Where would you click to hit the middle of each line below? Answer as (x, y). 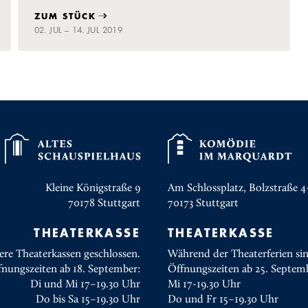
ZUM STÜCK (65, 16)
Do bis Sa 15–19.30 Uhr (88, 299)
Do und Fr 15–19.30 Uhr (223, 299)
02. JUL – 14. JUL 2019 (78, 30)
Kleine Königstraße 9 (93, 187)
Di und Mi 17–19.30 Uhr (85, 284)
